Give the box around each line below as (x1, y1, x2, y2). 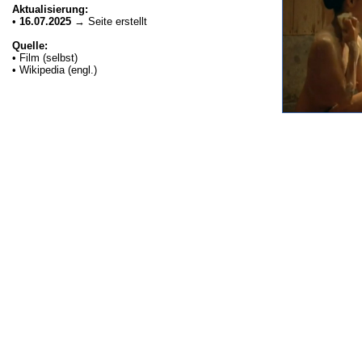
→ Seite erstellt (71, 15, 147, 27)
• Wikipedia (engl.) (12, 64, 97, 76)
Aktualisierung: (12, 3, 88, 15)
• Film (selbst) (12, 52, 78, 64)
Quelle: (12, 40, 48, 52)
